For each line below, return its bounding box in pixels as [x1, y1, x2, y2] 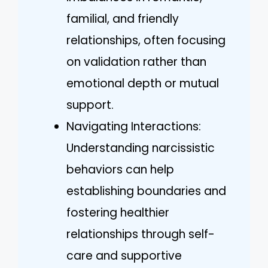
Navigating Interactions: [66, 118, 201, 135]
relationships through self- [66, 226, 215, 242]
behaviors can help [66, 161, 174, 178]
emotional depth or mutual [66, 75, 219, 92]
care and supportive [66, 247, 182, 264]
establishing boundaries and [66, 182, 226, 199]
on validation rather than [66, 53, 206, 70]
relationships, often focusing [66, 32, 226, 48]
